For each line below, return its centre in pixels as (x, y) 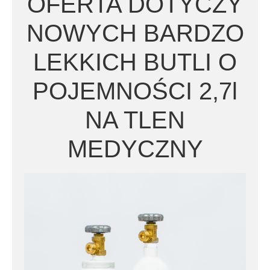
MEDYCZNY (135, 149)
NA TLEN (135, 120)
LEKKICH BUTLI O (135, 62)
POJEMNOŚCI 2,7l (135, 91)
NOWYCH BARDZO (135, 33)
